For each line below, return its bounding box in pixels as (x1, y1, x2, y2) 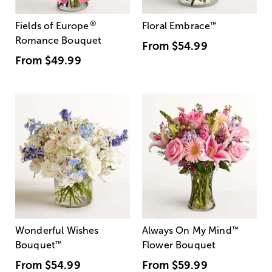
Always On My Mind (142, 225, 232, 236)
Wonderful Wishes (15, 225, 99, 236)
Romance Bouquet (15, 35, 102, 46)
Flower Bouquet (142, 239, 216, 250)
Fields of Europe (15, 20, 89, 31)
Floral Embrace (142, 20, 211, 31)
